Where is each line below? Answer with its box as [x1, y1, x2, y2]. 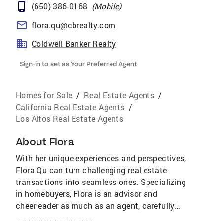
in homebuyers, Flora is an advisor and [16, 188, 158, 199]
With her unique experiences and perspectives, [16, 153, 186, 163]
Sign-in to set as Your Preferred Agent [20, 60, 137, 68]
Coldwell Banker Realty [32, 38, 116, 49]
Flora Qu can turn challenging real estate [16, 165, 167, 175]
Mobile [94, 1, 119, 11]
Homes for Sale [16, 90, 73, 100]
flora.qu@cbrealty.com [32, 20, 116, 30]
